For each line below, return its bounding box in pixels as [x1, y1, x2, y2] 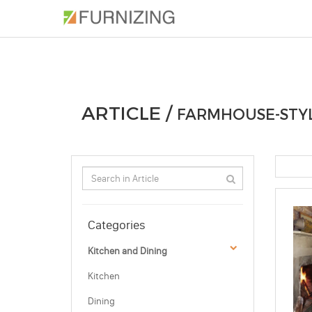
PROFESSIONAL [212, 10, 293, 24]
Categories [88, 217, 146, 233]
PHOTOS [75, 10, 118, 24]
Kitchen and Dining [88, 245, 167, 257]
